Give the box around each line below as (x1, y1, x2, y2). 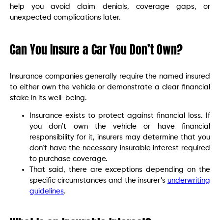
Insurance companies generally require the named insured (10, 73, 210, 81)
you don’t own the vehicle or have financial (29, 123, 210, 131)
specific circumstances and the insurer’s (29, 177, 167, 185)
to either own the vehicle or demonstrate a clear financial (10, 83, 210, 91)
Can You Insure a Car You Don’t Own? (10, 41, 183, 59)
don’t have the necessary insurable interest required (29, 144, 210, 152)
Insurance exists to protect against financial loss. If (29, 112, 210, 120)
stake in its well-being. (10, 94, 87, 102)
